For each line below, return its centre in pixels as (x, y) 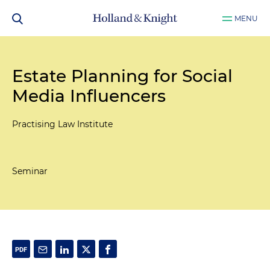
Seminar (30, 171)
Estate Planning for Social (122, 76)
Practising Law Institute (62, 124)
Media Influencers (89, 96)
